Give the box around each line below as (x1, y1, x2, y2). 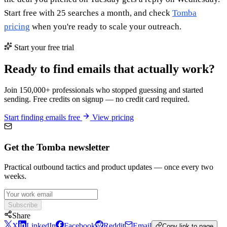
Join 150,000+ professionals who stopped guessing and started (4, 86, 203, 95)
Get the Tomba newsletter (4, 142, 109, 153)
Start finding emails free (4, 113, 82, 122)
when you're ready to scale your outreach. (30, 21, 181, 31)
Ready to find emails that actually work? (4, 62, 215, 75)
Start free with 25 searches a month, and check (4, 8, 172, 18)
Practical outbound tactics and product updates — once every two (4, 162, 213, 171)
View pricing (90, 113, 134, 122)
